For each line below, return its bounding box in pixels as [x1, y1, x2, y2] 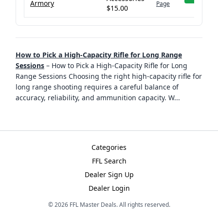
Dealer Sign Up [84, 170, 134, 179]
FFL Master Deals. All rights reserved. [68, 200, 170, 209]
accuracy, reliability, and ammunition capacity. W [16, 93, 174, 102]
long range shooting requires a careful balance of [16, 82, 179, 91]
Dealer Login [88, 183, 130, 193]
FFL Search [91, 156, 127, 165]
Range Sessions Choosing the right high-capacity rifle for [16, 72, 202, 81]
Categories [91, 143, 127, 152]
